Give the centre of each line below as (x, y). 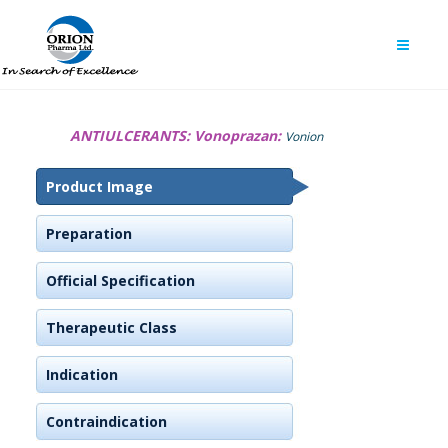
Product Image (99, 186)
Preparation (89, 233)
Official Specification (120, 280)
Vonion (304, 136)
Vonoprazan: (239, 135)
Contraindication (106, 421)
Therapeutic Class (111, 327)
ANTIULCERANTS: (132, 135)
